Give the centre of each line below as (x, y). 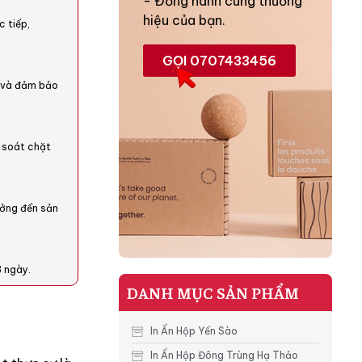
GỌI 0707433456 (220, 61)
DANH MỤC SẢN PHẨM (213, 293)
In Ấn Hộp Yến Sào (194, 331)
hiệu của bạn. (185, 21)
